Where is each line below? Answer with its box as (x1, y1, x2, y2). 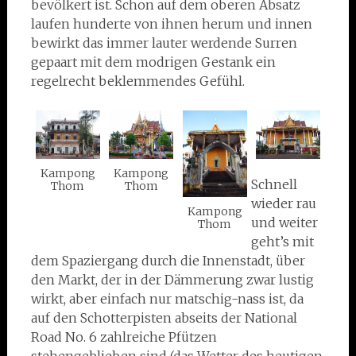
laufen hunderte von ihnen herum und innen (30, 16, 312, 33)
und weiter (251, 215, 319, 231)
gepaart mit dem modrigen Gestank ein (30, 54, 276, 71)
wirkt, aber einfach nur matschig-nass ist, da (30, 291, 304, 308)
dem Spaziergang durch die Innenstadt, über (30, 253, 305, 269)
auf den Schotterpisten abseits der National (30, 310, 297, 327)
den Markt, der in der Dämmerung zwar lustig (30, 272, 314, 288)
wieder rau (251, 195, 317, 212)
